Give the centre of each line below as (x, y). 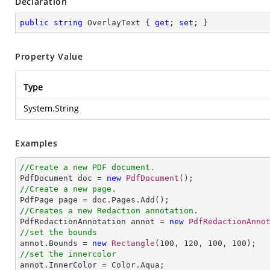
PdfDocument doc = (63, 178)
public (34, 23)
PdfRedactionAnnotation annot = (95, 221)
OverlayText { (119, 23)
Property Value (49, 56)
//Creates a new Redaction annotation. (109, 211)
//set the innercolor (68, 254)
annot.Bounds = (56, 243)
